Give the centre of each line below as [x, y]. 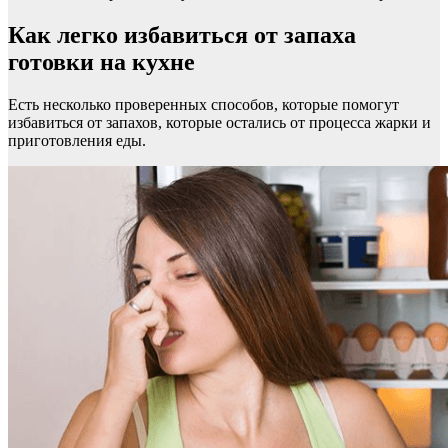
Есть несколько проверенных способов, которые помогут [203, 105]
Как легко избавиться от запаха [182, 35]
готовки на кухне [101, 62]
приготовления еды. [77, 141]
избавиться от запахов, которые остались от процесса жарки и [219, 123]
